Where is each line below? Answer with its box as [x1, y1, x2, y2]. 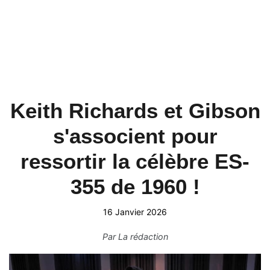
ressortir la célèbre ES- [20, 149, 250, 173]
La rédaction [118, 231, 168, 242]
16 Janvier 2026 [103, 207, 167, 217]
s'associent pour [52, 124, 218, 148]
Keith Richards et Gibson [10, 99, 260, 122]
